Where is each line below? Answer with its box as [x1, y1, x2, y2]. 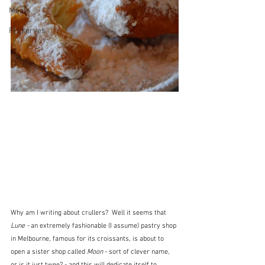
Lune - [11, 222, 29, 230]
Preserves [9, 26, 46, 36]
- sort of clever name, [103, 248, 172, 256]
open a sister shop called [11, 248, 87, 256]
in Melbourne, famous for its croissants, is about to [11, 235, 166, 243]
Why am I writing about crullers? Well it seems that [11, 209, 168, 217]
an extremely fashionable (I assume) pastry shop [29, 222, 178, 230]
